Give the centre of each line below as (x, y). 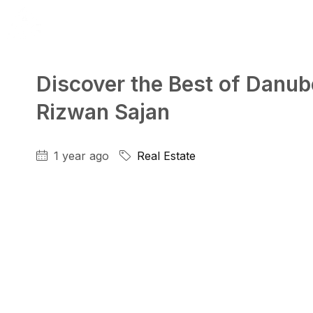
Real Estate (166, 156)
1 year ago (80, 156)
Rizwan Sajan (103, 112)
